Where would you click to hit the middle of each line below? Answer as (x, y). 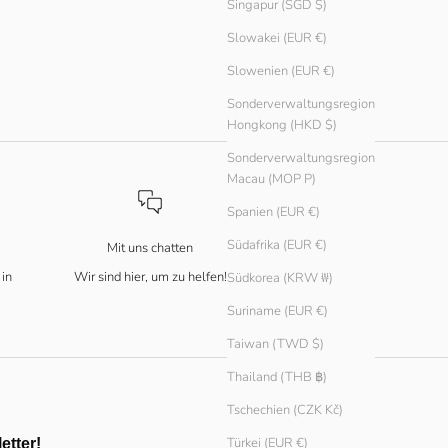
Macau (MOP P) (271, 179)
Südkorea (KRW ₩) (280, 278)
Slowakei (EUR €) (277, 38)
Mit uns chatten (150, 247)
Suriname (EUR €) (277, 311)
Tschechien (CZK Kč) (285, 410)
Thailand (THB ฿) (277, 377)
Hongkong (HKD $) (282, 125)
